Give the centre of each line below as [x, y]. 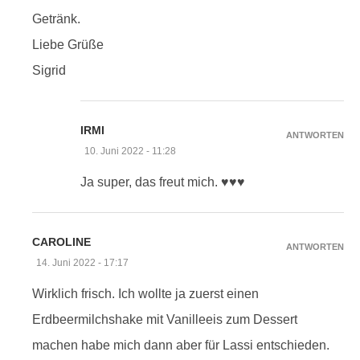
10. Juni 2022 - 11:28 [130, 151]
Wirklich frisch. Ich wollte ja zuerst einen [145, 293]
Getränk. [56, 18]
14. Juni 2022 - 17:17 [82, 262]
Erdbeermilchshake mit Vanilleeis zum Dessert [165, 319]
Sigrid [49, 70]
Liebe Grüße [68, 44]
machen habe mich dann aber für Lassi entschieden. [181, 345]
